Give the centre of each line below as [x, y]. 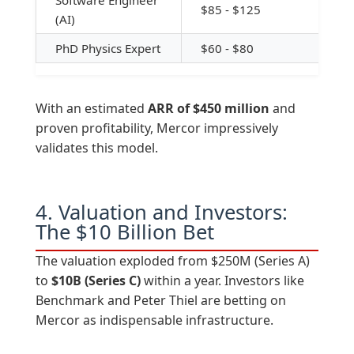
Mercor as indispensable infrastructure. [154, 320]
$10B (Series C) [96, 281]
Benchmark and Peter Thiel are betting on [160, 301]
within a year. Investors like [222, 281]
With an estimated [91, 109]
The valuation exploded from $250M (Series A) [172, 261]
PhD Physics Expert [107, 49]
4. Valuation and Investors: [161, 213]
